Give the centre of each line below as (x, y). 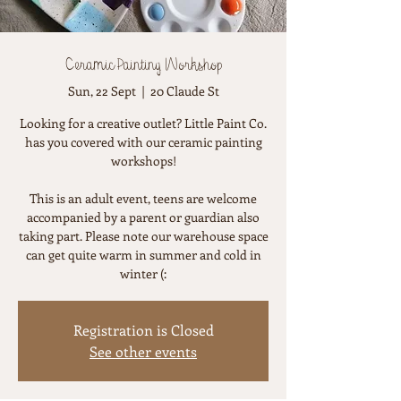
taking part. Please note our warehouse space (143, 235)
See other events (143, 351)
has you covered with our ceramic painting (143, 141)
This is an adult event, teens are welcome (143, 198)
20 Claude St (184, 90)
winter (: (143, 273)
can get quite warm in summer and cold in (143, 254)
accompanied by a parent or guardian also (143, 217)
